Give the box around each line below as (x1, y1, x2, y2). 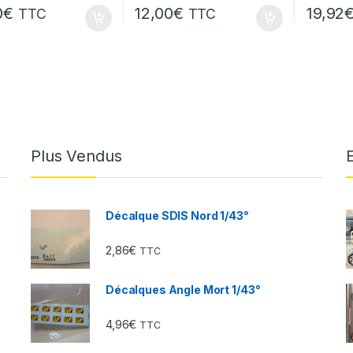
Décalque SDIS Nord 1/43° (106, 209, 249, 223)
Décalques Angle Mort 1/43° (106, 283, 261, 297)
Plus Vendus (31, 147, 122, 166)
